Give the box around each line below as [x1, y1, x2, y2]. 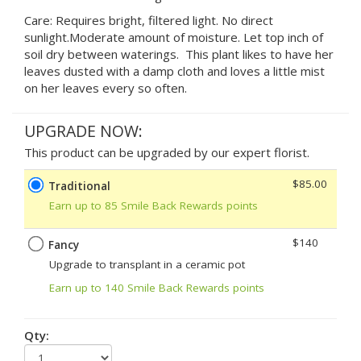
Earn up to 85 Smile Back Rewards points [49, 197, 258, 213]
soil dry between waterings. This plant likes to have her [24, 45, 334, 62]
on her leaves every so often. [24, 79, 187, 96]
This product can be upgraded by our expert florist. [24, 143, 309, 160]
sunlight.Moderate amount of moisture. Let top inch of [24, 28, 323, 45]
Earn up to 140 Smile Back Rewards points [49, 280, 264, 295]
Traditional [48, 178, 110, 193]
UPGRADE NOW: [24, 119, 143, 142]
